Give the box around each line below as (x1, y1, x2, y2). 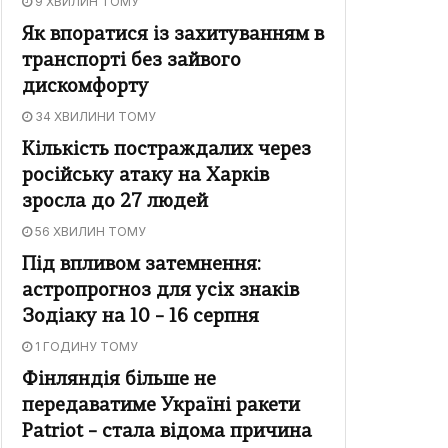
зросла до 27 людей (22, 193, 208, 213)
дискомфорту (22, 78, 149, 98)
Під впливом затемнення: (22, 256, 261, 276)
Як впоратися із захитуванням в (22, 26, 324, 46)
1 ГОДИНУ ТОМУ (32, 339, 138, 355)
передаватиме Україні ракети (22, 397, 300, 417)
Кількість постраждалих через (22, 141, 311, 161)
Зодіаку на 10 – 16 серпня (22, 308, 259, 328)
